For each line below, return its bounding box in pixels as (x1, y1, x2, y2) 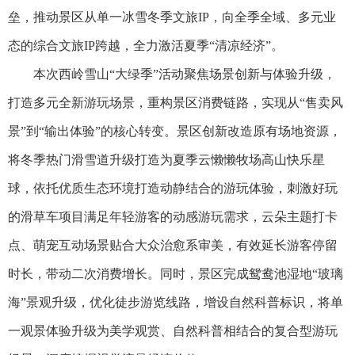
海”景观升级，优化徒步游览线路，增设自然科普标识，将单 (8, 296, 343, 310)
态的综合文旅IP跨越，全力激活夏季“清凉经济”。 (8, 39, 284, 53)
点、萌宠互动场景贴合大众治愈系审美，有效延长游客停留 (8, 239, 338, 253)
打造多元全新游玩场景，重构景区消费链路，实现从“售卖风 (8, 96, 343, 110)
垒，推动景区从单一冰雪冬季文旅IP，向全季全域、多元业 (8, 10, 336, 25)
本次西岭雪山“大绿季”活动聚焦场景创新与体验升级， (8, 67, 336, 82)
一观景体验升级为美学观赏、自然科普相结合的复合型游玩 (8, 324, 338, 338)
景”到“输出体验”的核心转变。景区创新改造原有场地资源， (8, 124, 342, 139)
